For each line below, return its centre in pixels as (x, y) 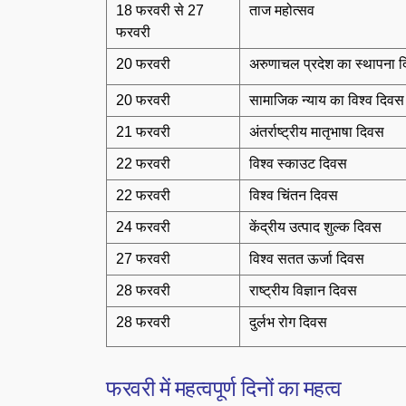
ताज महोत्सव (282, 10)
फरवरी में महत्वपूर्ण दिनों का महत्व (224, 388)
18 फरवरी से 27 (160, 10)
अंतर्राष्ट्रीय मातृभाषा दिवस (317, 132)
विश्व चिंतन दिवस (294, 195)
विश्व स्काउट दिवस (298, 164)
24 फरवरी (143, 227)
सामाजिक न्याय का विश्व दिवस (327, 100)
